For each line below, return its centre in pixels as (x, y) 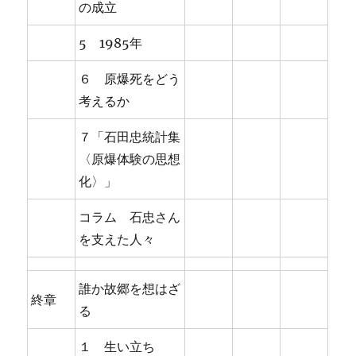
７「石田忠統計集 (130, 137)
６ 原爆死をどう (130, 79)
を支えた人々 (117, 240)
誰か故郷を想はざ (130, 289)
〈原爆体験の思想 (130, 159)
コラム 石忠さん (130, 217)
